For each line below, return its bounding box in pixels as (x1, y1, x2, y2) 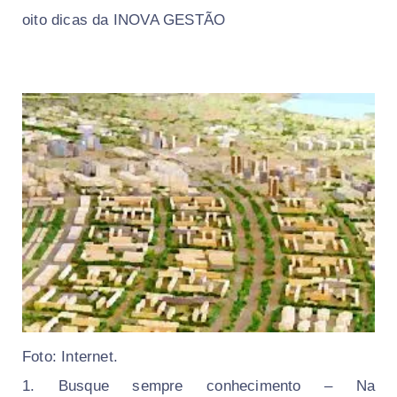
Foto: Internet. (22, 348, 123, 366)
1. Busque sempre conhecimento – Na (22, 378, 375, 395)
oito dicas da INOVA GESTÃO (22, 11, 230, 28)
